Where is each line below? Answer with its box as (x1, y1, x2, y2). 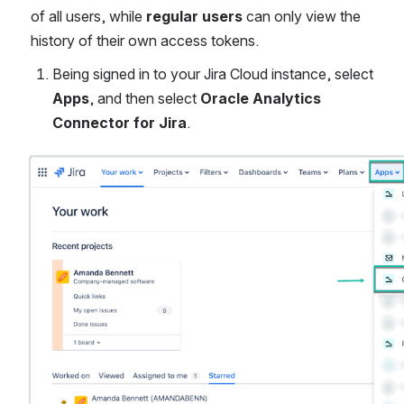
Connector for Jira (52, 114, 187, 133)
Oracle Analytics (200, 89, 321, 108)
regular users (146, 7, 243, 26)
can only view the (243, 7, 361, 26)
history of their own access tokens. (31, 32, 259, 50)
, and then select (89, 89, 200, 108)
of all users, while (31, 7, 146, 26)
